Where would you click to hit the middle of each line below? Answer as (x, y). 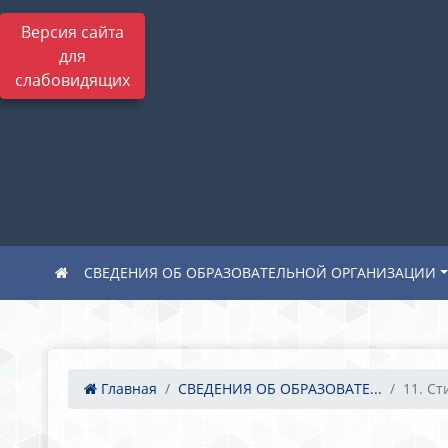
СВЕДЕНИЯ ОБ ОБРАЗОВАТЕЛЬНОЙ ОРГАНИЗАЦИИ (260, 272)
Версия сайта (72, 32)
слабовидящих (72, 80)
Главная (127, 388)
